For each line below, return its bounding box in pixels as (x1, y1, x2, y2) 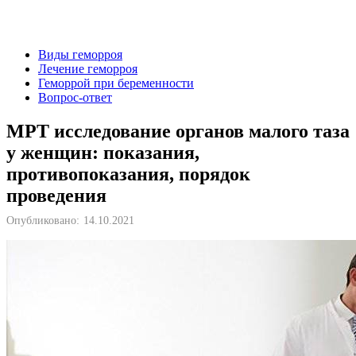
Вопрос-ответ (38, 91, 112, 104)
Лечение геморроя (38, 62, 137, 75)
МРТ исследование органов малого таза (6, 120, 350, 141)
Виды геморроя (38, 48, 122, 61)
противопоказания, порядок (6, 163, 250, 184)
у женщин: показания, (6, 141, 199, 163)
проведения (6, 184, 106, 206)
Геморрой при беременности (38, 76, 194, 90)
